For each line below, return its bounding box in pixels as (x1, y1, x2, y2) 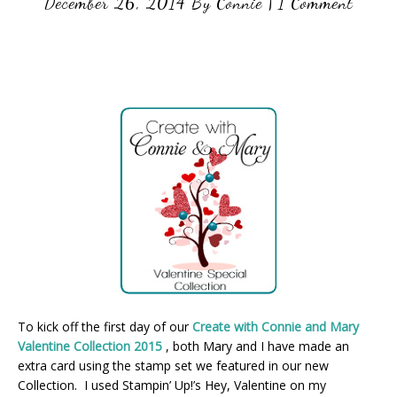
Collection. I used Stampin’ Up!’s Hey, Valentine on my (18, 377, 326, 393)
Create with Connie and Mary (189, 318, 359, 335)
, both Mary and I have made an (162, 338, 349, 354)
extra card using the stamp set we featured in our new (18, 357, 329, 374)
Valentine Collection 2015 (18, 338, 162, 354)
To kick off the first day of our (18, 318, 189, 335)
